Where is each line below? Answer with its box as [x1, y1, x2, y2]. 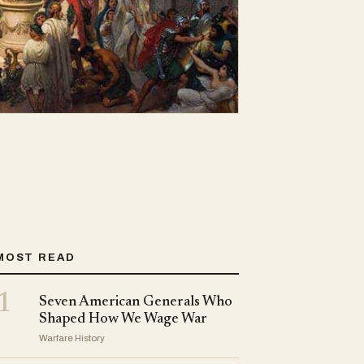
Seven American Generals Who [39, 295, 232, 310]
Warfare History [39, 333, 105, 344]
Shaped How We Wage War [39, 312, 207, 327]
